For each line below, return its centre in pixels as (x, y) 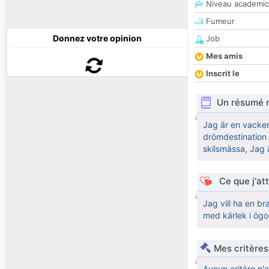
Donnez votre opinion (97, 38)
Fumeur (219, 21)
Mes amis (224, 56)
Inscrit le (223, 74)
